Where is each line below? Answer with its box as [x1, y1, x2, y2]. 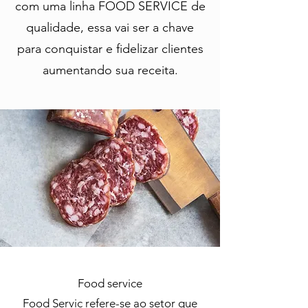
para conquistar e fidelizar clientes [16, 41, 203, 56]
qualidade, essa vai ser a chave [26, 20, 194, 35]
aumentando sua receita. [42, 63, 178, 78]
